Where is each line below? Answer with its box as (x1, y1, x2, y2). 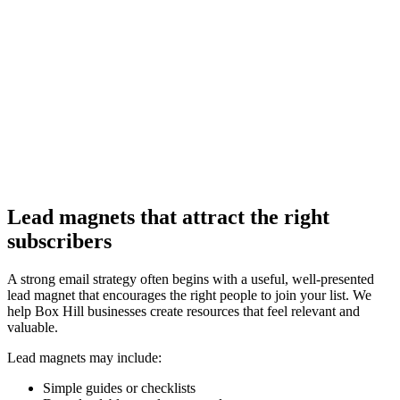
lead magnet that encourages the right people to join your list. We (7, 287, 371, 304)
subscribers (7, 229, 112, 254)
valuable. (7, 320, 58, 336)
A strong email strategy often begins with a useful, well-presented (7, 271, 374, 287)
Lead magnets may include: (7, 350, 162, 366)
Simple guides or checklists (43, 380, 196, 396)
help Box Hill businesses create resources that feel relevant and (7, 304, 360, 320)
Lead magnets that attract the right (7, 205, 329, 229)
